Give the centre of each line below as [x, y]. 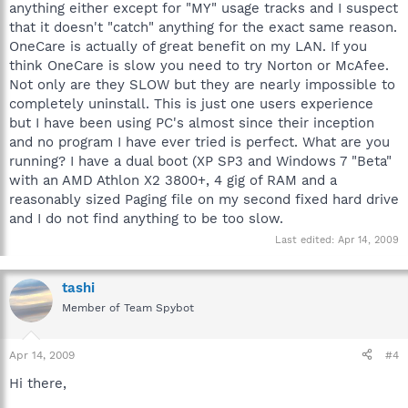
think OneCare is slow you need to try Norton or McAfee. [199, 65]
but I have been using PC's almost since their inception [192, 122]
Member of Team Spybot [128, 308]
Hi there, [38, 383]
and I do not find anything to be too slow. [146, 218]
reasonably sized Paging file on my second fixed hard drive [204, 199]
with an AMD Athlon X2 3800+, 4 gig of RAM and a [173, 180]
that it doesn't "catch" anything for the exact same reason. [203, 27]
